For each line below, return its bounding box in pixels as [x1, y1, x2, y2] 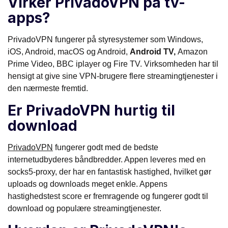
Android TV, [130, 47, 178, 56]
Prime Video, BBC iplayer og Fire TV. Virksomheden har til [8, 59, 218, 68]
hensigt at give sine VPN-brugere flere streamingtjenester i [8, 71, 218, 80]
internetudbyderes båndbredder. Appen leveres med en [8, 155, 206, 164]
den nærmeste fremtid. [8, 83, 88, 93]
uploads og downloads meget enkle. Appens [8, 179, 167, 188]
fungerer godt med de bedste [53, 142, 158, 152]
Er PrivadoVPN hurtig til [8, 101, 175, 119]
